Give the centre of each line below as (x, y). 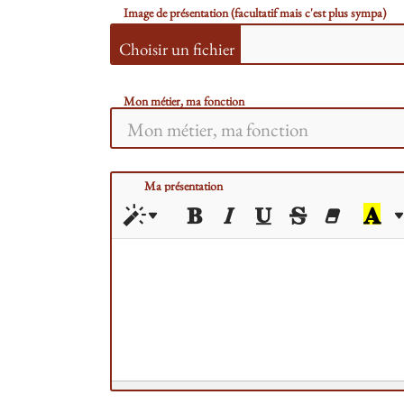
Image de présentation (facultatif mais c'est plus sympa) (255, 13)
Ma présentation (183, 186)
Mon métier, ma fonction (184, 101)
